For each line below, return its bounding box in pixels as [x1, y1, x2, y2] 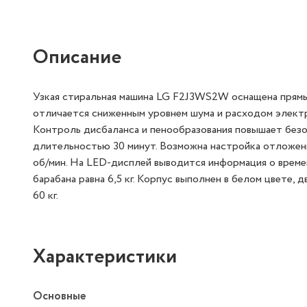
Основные [33, 288, 86, 304]
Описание [33, 43, 121, 72]
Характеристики [33, 243, 177, 271]
